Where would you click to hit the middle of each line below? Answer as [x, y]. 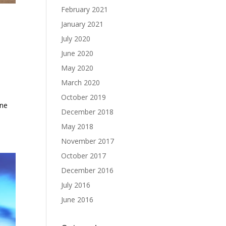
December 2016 [87, 170]
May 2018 [77, 126]
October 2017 [83, 156]
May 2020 [77, 68]
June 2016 [77, 200]
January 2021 [82, 24]
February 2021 [84, 9]
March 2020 [80, 82]
